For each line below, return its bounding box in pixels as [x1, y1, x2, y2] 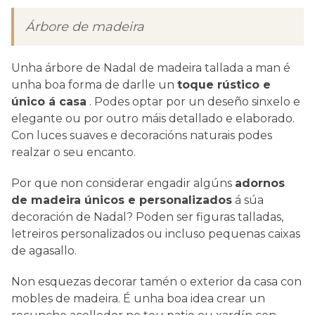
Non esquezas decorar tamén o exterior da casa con [11, 275, 302, 289]
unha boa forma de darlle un [11, 78, 177, 92]
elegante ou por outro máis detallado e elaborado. [11, 112, 295, 126]
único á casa [11, 95, 86, 109]
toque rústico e [177, 78, 271, 92]
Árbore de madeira [25, 19, 144, 35]
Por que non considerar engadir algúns [11, 176, 235, 191]
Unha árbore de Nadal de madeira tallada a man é [11, 61, 290, 75]
